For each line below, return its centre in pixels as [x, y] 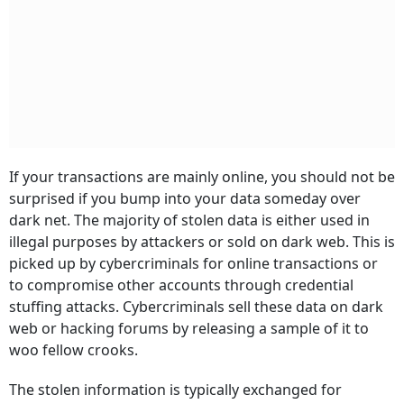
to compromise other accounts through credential [181, 285]
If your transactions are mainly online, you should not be [202, 177]
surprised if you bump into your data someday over [185, 199]
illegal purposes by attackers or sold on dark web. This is [202, 242]
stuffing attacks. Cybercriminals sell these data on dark [196, 307]
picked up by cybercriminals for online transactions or [193, 264]
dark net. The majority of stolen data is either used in [189, 220]
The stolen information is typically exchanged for [175, 390]
